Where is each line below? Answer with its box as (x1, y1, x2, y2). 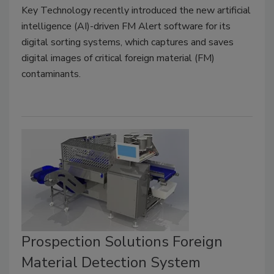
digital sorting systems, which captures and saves (21, 35, 234, 49)
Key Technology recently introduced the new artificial (21, 3, 251, 17)
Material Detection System (21, 253, 201, 273)
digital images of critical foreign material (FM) (21, 51, 215, 65)
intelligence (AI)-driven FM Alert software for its (21, 19, 231, 33)
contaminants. (21, 67, 81, 81)
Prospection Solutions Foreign (21, 232, 223, 252)
